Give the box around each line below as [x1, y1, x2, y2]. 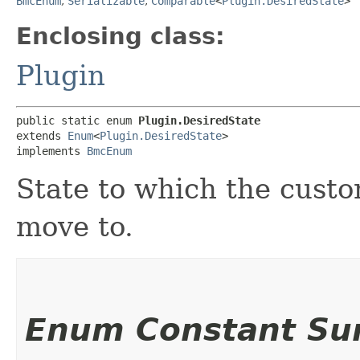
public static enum [16, 113, 138, 127]
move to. [16, 210, 133, 243]
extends [16, 129, 67, 142]
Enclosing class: [16, 22, 225, 50]
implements [16, 144, 87, 157]
